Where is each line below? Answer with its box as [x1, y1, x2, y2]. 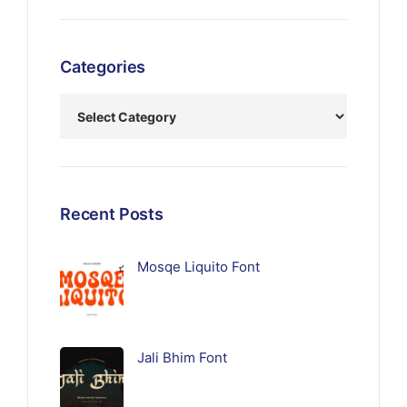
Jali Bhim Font [137, 349, 227, 367]
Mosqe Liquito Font [137, 258, 260, 276]
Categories [60, 57, 146, 77]
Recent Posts [60, 204, 164, 224]
